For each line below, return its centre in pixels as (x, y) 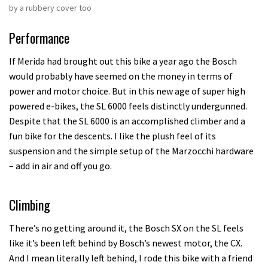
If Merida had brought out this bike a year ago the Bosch (123, 61)
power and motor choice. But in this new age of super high (127, 91)
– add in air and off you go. (60, 165)
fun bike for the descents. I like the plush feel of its (112, 135)
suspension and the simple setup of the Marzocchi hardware (131, 150)
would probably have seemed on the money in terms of (121, 76)
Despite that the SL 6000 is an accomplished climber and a (127, 121)
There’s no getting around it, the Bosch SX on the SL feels (126, 228)
